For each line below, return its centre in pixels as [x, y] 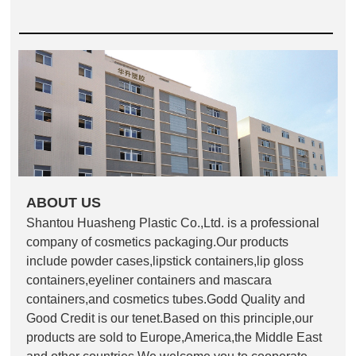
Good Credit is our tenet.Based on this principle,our [170, 318]
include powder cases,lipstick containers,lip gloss [165, 261]
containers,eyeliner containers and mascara [149, 280]
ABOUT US [64, 202]
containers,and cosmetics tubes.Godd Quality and [166, 299]
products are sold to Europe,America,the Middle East [174, 337]
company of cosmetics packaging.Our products [158, 242]
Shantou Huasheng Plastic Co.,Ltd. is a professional [173, 222]
